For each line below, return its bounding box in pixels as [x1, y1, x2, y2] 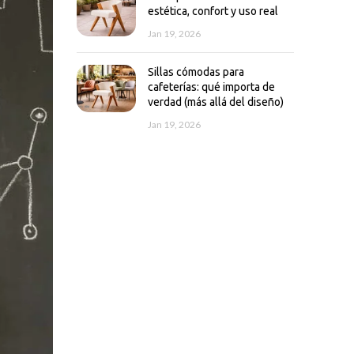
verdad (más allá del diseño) [147, 96, 284, 108]
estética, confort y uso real [147, 5, 278, 17]
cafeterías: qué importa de [147, 81, 275, 93]
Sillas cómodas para [147, 66, 244, 78]
